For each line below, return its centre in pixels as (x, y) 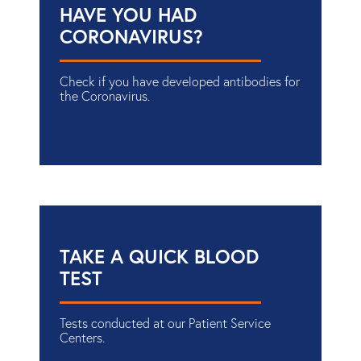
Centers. (82, 337)
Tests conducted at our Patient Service (165, 322)
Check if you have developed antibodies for (180, 81)
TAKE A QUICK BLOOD (159, 256)
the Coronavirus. (105, 95)
